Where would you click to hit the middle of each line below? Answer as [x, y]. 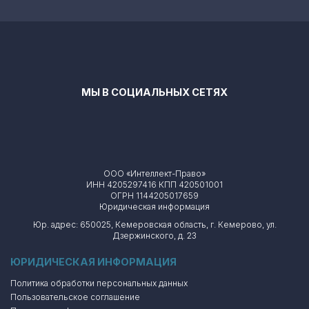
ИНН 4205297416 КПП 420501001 [154, 185]
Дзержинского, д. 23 [154, 236]
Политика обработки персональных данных [99, 283]
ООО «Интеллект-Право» [154, 173]
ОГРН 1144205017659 [154, 196]
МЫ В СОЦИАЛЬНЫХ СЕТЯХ [154, 92]
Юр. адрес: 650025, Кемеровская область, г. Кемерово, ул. [154, 225]
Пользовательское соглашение [75, 297]
